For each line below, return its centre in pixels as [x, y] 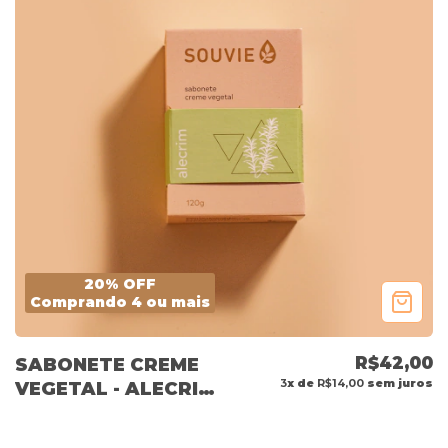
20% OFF [120, 284]
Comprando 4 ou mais [120, 302]
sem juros [398, 383]
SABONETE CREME [107, 365]
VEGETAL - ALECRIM [115, 389]
